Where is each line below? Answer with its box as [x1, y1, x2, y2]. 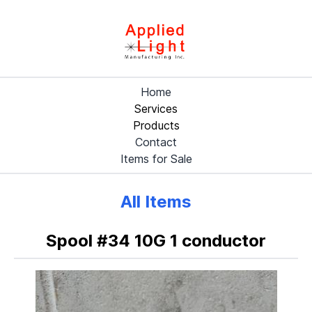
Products [132, 118, 180, 132]
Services [134, 101, 178, 116]
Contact [135, 134, 177, 149]
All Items [120, 191, 192, 212]
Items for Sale [120, 151, 192, 166]
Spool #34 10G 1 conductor [46, 230, 266, 251]
